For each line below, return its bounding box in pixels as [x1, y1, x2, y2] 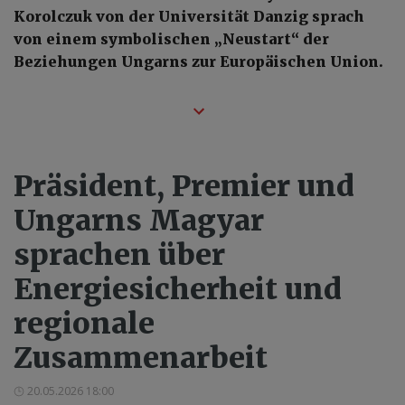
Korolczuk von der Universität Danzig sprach [14, 7, 364, 26]
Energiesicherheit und [14, 271, 342, 308]
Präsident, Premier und [14, 168, 354, 205]
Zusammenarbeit [14, 340, 268, 377]
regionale [14, 306, 155, 343]
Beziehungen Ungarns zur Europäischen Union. [14, 52, 383, 71]
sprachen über [14, 237, 225, 274]
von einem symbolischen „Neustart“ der [14, 30, 329, 49]
